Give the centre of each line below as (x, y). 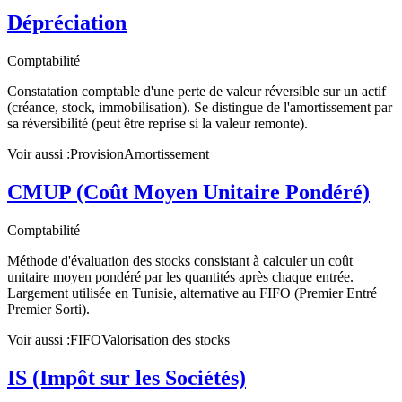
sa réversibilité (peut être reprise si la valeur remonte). (157, 124)
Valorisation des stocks (166, 340)
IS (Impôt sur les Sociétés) (127, 378)
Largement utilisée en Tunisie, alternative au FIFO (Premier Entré (192, 293)
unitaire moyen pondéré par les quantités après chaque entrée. (180, 277)
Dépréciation (67, 23)
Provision (97, 154)
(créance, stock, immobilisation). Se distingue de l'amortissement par (200, 108)
